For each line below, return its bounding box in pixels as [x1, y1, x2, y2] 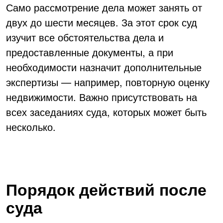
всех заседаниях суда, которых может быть [6, 104, 207, 119]
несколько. [6, 119, 56, 134]
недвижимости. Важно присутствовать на [6, 89, 197, 104]
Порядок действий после [6, 177, 207, 201]
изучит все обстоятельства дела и [6, 29, 164, 44]
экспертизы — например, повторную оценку [6, 74, 210, 89]
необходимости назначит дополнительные [6, 59, 202, 74]
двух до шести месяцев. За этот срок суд [6, 14, 197, 29]
